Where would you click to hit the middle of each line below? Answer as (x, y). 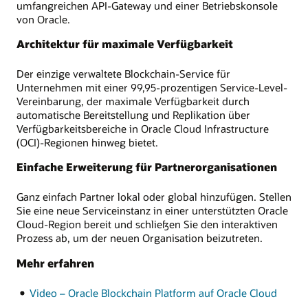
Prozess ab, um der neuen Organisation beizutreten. (140, 238)
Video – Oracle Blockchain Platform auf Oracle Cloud (153, 293)
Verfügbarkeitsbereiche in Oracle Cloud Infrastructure (143, 129)
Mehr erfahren (55, 263)
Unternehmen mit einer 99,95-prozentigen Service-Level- (152, 88)
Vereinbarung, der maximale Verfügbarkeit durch (133, 101)
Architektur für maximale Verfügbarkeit (125, 44)
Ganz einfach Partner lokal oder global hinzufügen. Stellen (154, 197)
